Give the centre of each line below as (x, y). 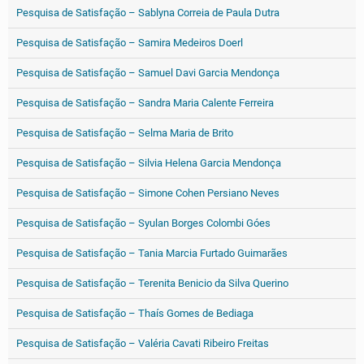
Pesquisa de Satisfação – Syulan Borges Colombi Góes (143, 223)
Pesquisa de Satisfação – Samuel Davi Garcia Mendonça (148, 73)
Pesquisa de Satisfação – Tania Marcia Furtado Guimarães (152, 253)
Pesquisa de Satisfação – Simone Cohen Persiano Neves (148, 193)
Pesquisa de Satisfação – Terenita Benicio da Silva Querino (152, 283)
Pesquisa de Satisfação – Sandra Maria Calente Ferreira (145, 103)
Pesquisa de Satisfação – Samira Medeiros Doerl (130, 43)
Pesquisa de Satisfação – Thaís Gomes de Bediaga (135, 313)
